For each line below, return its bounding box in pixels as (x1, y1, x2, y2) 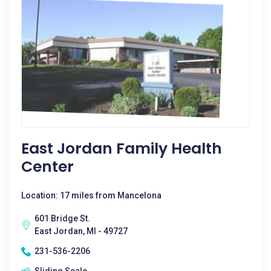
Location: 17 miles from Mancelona (21, 191, 162, 200)
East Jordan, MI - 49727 (34, 226, 128, 236)
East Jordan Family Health (21, 138, 222, 159)
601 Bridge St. (34, 214, 90, 223)
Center (21, 156, 74, 177)
